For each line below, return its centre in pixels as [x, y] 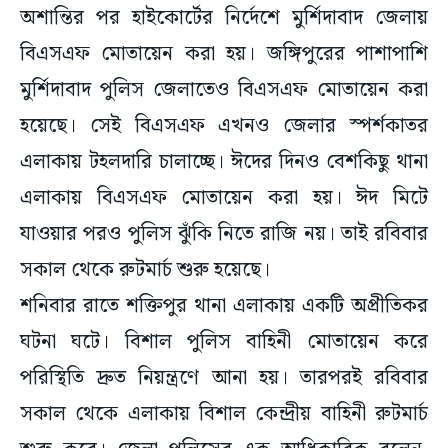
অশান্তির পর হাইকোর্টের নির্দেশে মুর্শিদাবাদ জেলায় [224, 18]
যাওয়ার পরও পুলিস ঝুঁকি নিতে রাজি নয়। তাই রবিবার [224, 234]
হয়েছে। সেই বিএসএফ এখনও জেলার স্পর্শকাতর [224, 126]
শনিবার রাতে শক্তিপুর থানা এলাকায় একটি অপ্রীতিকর [224, 306]
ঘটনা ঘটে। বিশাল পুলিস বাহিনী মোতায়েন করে [224, 342]
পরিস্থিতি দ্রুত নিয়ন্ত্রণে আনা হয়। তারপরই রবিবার [224, 378]
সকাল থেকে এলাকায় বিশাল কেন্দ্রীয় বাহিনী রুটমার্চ [224, 414]
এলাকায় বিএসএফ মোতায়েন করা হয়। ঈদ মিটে [224, 198]
